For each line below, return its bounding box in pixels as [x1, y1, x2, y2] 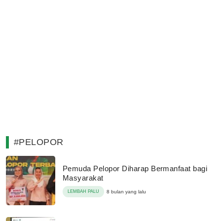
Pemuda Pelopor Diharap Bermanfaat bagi [63, 164, 208, 173]
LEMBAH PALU [68, 189, 99, 194]
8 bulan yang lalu [107, 189, 146, 194]
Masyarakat [63, 174, 104, 182]
